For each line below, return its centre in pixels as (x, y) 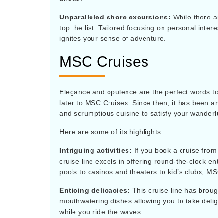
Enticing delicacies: (96, 190)
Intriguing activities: (97, 150)
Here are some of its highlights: (111, 132)
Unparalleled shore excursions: (116, 17)
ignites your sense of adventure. (113, 38)
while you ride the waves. (101, 212)
